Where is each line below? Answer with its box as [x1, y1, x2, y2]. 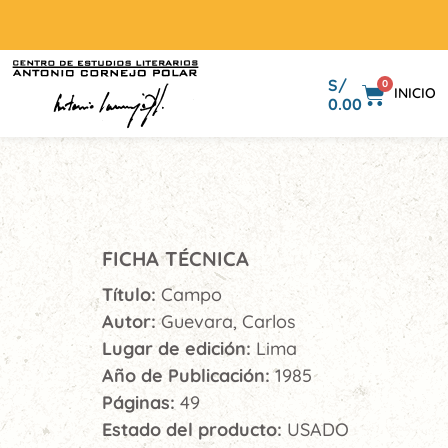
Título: [102, 283, 161, 306]
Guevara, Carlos [161, 310, 296, 333]
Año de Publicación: [102, 364, 275, 387]
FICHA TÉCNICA [102, 246, 249, 271]
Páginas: [102, 391, 180, 414]
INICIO [394, 84, 436, 102]
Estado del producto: [102, 418, 287, 441]
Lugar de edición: [102, 337, 256, 360]
